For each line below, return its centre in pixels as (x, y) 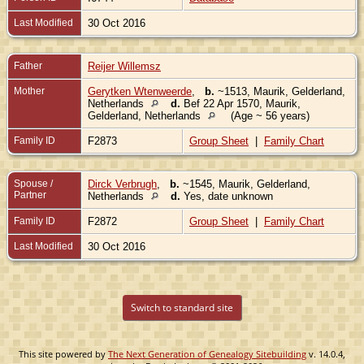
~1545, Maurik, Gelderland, (245, 184)
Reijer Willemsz (124, 66)
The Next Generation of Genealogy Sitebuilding (207, 353)
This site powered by (63, 353)
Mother (29, 91)
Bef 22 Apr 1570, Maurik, (240, 103)
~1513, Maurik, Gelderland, (280, 91)
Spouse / (33, 183)
